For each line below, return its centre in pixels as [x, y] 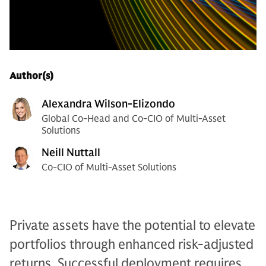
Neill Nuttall [71, 153]
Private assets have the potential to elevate [132, 225]
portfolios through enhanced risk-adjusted [132, 244]
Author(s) [31, 76]
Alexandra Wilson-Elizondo [108, 104]
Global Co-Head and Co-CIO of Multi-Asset [134, 119]
